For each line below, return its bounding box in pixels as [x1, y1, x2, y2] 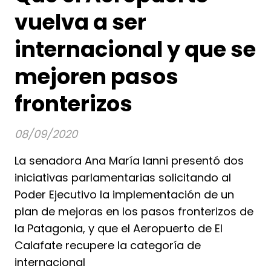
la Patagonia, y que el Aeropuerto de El [15, 221, 223, 237]
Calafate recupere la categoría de [15, 238, 201, 253]
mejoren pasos [15, 62, 178, 92]
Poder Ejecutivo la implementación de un [15, 187, 234, 203]
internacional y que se [15, 34, 256, 65]
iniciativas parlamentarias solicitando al [15, 170, 231, 186]
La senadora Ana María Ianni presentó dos [15, 153, 244, 169]
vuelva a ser [15, 7, 146, 38]
